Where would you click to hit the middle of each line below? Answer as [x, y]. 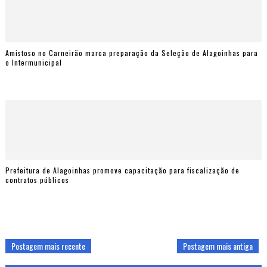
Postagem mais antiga [218, 246]
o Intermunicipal [33, 62]
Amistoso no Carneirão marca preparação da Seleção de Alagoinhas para [131, 52]
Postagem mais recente [48, 246]
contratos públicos [37, 179]
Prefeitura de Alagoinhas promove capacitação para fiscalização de [122, 170]
